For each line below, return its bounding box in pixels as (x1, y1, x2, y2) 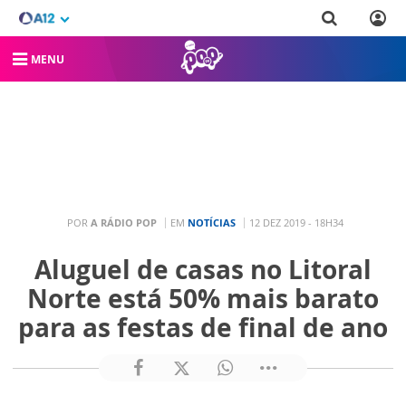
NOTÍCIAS (188, 215, 236, 229)
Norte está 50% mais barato (27, 281, 379, 315)
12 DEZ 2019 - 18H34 (249, 215, 343, 229)
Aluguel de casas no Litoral (34, 252, 372, 286)
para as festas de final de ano (18, 310, 388, 344)
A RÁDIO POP (91, 215, 157, 229)
